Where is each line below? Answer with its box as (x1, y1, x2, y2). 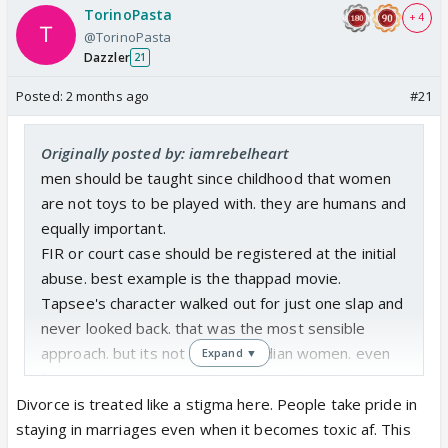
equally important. (41, 217, 166, 238)
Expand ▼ (202, 344, 257, 360)
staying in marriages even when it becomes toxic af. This (16, 418, 411, 439)
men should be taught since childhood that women (41, 167, 391, 188)
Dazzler (84, 48, 130, 66)
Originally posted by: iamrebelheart (41, 142, 290, 163)
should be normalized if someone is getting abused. (41, 392, 402, 413)
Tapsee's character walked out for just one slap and (41, 292, 404, 313)
